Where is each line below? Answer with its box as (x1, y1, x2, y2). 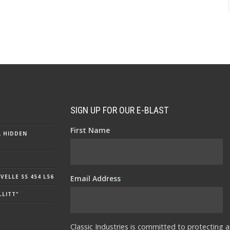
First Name (70, 125, 110, 136)
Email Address (70, 174, 121, 184)
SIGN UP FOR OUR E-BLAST (70, 105, 168, 116)
